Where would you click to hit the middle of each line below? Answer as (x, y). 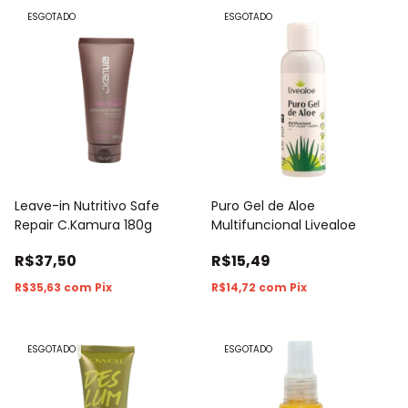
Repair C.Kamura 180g (83, 224)
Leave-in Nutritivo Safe (87, 205)
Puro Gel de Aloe (263, 205)
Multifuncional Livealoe (284, 224)
